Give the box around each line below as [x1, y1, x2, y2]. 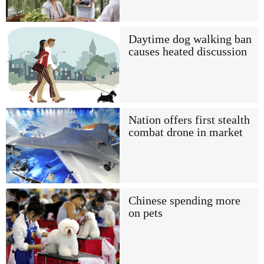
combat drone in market [128, 126, 243, 138]
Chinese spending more [128, 194, 240, 207]
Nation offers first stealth [128, 113, 250, 126]
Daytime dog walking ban [128, 32, 252, 45]
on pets [128, 207, 163, 220]
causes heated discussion [128, 45, 247, 58]
